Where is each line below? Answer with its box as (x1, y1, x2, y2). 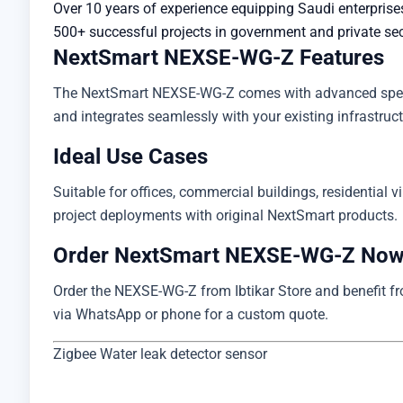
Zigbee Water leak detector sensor (53, 345, 267, 363)
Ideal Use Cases (53, 144, 208, 169)
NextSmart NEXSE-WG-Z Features (53, 45, 384, 70)
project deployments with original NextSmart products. (53, 207, 398, 224)
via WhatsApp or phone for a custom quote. (53, 306, 328, 323)
